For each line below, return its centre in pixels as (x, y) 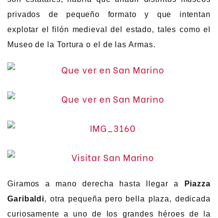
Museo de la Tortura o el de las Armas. (82, 45)
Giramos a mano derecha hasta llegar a (96, 184)
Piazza (197, 184)
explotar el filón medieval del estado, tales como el (109, 30)
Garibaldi (26, 199)
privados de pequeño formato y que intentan (109, 15)
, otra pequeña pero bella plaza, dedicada (127, 199)
